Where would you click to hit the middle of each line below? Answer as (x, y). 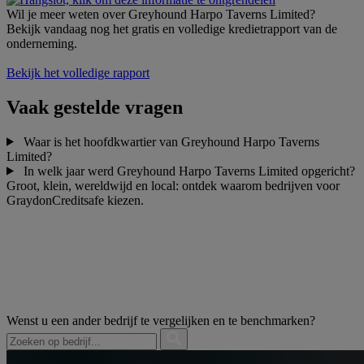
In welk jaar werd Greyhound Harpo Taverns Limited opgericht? (187, 171)
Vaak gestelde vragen (95, 107)
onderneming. (42, 43)
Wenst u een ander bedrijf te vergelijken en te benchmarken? (161, 320)
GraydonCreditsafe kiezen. (75, 200)
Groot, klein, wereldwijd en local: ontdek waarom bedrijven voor (173, 185)
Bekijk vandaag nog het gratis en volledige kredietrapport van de (172, 28)
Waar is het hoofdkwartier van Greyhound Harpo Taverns (169, 141)
